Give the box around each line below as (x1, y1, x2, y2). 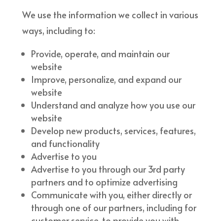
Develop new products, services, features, (31, 124, 196, 137)
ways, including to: (22, 24, 95, 37)
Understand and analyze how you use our (31, 98, 195, 111)
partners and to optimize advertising (31, 175, 178, 188)
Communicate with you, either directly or (31, 188, 192, 201)
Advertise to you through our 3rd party (31, 162, 185, 175)
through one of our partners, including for (31, 201, 196, 214)
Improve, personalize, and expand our (31, 73, 182, 85)
